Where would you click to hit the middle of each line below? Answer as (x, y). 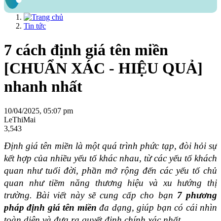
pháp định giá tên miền (50, 208)
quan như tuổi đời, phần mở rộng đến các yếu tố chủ (110, 171)
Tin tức (35, 26)
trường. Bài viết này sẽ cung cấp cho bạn (91, 195)
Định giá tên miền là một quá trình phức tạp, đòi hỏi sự (110, 146)
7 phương (197, 195)
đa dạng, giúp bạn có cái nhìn (157, 208)
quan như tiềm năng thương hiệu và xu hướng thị (110, 183)
